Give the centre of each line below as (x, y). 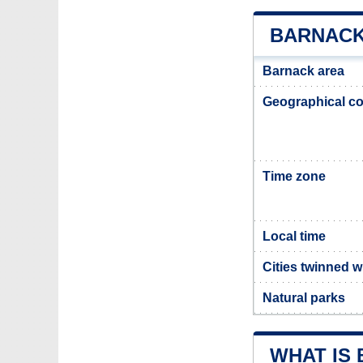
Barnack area (303, 71)
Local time (294, 236)
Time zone (294, 176)
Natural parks (304, 298)
